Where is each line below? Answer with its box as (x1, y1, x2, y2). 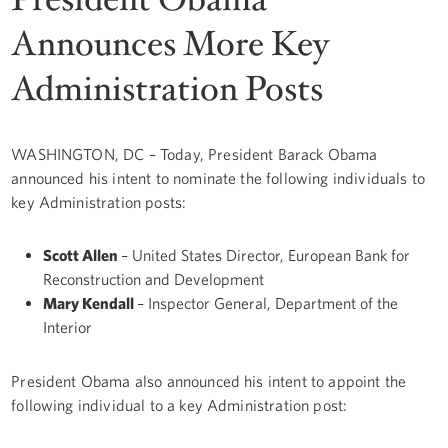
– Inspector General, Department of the (137, 294, 399, 313)
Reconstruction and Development (43, 270, 265, 289)
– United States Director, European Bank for (121, 246, 411, 265)
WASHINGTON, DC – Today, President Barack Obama (11, 144, 378, 163)
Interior (43, 318, 97, 337)
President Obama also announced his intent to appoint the (11, 371, 407, 390)
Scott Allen (43, 246, 122, 265)
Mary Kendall (43, 294, 138, 313)
